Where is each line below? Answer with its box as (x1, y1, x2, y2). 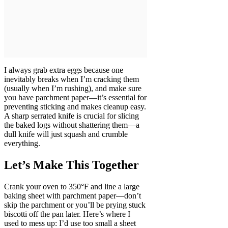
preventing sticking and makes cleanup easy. (4, 102, 146, 111)
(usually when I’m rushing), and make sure (4, 84, 141, 93)
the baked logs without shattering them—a (4, 121, 139, 130)
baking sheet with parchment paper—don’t (4, 191, 141, 201)
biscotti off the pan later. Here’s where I (4, 210, 130, 219)
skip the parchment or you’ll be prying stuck (4, 201, 146, 210)
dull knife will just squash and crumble (4, 130, 128, 139)
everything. (4, 139, 40, 148)
